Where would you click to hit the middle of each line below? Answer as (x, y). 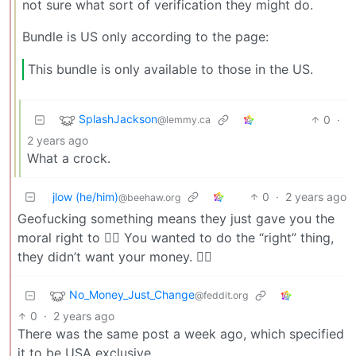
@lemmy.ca (184, 120)
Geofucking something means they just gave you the (176, 218)
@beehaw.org (149, 197)
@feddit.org (221, 296)
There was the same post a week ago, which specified (181, 333)
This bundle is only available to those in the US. (170, 70)
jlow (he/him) (85, 196)
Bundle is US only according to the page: (145, 36)
